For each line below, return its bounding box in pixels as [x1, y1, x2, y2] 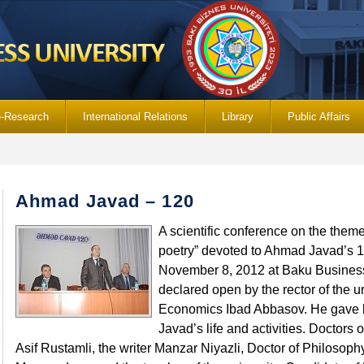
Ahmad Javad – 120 [15, 191, 194, 211]
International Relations [83, 110, 188, 123]
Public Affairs [288, 110, 350, 123]
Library [222, 110, 253, 123]
